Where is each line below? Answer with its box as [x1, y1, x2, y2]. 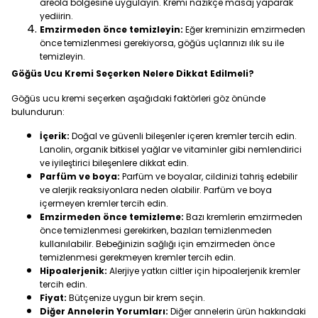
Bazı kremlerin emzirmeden [184, 211, 302, 223]
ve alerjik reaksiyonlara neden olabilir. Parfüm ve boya [40, 184, 272, 196]
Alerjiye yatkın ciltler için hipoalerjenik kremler [107, 265, 300, 277]
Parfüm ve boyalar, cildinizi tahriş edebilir [120, 170, 297, 182]
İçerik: [40, 130, 70, 142]
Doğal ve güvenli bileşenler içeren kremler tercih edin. [70, 130, 297, 142]
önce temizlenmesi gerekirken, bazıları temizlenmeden [40, 224, 272, 236]
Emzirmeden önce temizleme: [40, 211, 184, 223]
